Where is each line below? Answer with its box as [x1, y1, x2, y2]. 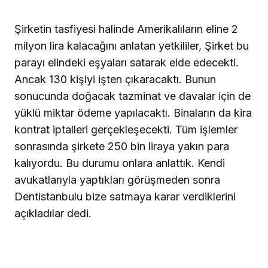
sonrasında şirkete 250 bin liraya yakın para [14, 140, 229, 153]
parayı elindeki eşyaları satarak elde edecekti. [14, 56, 239, 69]
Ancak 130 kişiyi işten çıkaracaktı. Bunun [14, 73, 216, 86]
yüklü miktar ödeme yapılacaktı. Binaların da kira [14, 106, 252, 120]
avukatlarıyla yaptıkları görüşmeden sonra [14, 173, 220, 187]
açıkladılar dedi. [14, 207, 92, 220]
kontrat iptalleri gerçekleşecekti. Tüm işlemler [14, 123, 237, 136]
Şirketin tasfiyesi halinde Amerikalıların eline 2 [14, 23, 238, 36]
